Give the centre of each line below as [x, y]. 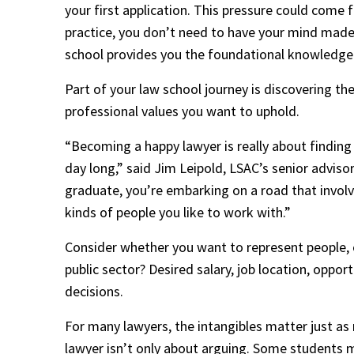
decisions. [96, 292]
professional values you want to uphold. [184, 111]
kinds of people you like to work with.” [178, 213]
